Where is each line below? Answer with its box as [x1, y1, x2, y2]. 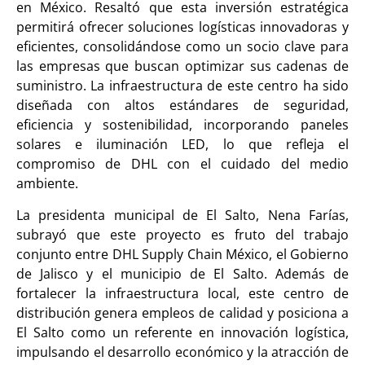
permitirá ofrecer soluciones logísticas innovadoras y [16, 18, 349, 37]
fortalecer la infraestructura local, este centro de [16, 284, 349, 302]
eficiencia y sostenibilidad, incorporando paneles [16, 116, 349, 134]
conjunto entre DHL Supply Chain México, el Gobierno [16, 244, 349, 263]
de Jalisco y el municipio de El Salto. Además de [16, 264, 349, 283]
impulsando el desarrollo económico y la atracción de [16, 342, 349, 361]
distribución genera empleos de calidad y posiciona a [16, 303, 349, 322]
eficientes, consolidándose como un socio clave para [16, 37, 349, 56]
